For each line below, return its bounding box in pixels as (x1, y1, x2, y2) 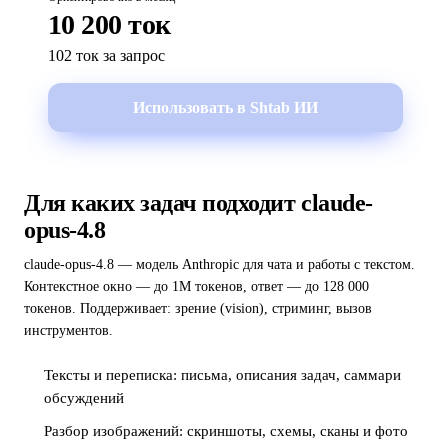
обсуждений (44, 390, 124, 406)
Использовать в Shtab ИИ (133, 98, 318, 116)
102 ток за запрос (48, 47, 165, 64)
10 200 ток (48, 9, 171, 40)
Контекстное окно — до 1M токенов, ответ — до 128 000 (24, 279, 369, 294)
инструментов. (24, 323, 113, 338)
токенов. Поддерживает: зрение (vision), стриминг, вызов (24, 301, 372, 316)
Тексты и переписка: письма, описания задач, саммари (44, 367, 401, 383)
